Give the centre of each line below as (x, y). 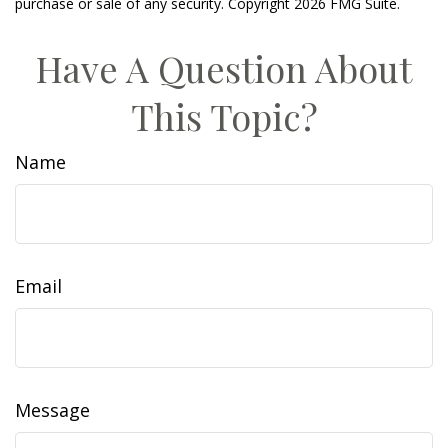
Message (52, 410)
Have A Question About (224, 68)
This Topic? (224, 116)
